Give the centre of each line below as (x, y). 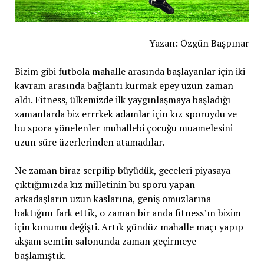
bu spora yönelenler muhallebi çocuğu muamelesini (123, 128)
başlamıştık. (40, 255)
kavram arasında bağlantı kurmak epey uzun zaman (124, 85)
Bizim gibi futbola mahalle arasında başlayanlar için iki (130, 71)
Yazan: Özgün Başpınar (199, 43)
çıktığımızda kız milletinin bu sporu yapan (105, 184)
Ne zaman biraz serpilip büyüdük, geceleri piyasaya (122, 170)
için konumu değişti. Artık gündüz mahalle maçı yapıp (129, 227)
